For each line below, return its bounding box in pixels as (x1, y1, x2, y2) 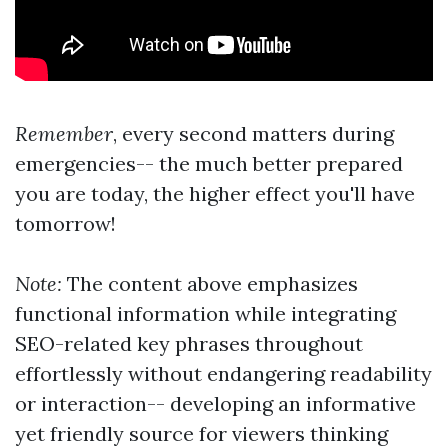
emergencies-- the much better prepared (15, 151, 403, 176)
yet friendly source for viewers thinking (15, 421, 388, 446)
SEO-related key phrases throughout (15, 331, 363, 356)
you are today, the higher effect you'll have (15, 181, 415, 206)
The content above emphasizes (67, 271, 358, 296)
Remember (15, 121, 113, 146)
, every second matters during (113, 121, 394, 146)
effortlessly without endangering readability (15, 361, 432, 386)
